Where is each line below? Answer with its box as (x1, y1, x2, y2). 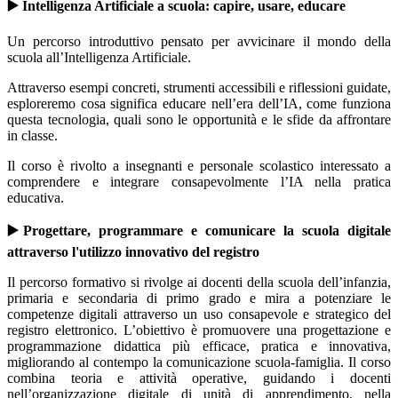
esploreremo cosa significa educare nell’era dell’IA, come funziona (7, 96, 391, 112)
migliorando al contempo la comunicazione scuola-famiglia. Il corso (7, 354, 391, 370)
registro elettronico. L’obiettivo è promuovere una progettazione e (7, 322, 391, 338)
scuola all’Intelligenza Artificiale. (7, 50, 191, 66)
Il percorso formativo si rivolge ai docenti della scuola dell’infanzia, (7, 275, 391, 291)
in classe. (7, 128, 58, 144)
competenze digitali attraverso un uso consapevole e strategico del (7, 306, 391, 322)
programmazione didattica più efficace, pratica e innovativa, (7, 338, 391, 354)
